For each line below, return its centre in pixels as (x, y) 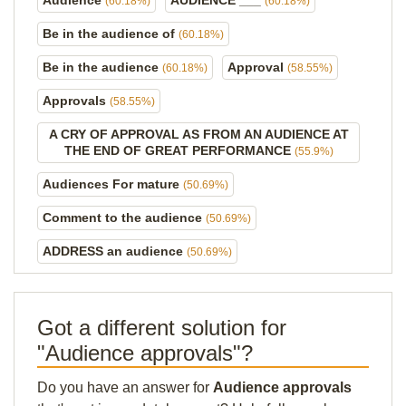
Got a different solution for (162, 328)
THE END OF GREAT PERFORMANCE (179, 150)
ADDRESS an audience (115, 251)
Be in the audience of (111, 34)
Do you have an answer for (125, 387)
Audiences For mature (113, 184)
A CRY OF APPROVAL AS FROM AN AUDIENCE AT (198, 134)
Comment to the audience (124, 217)
